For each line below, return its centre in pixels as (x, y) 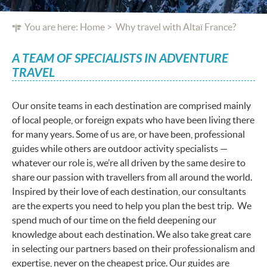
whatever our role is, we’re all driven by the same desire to (129, 163)
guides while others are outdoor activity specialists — (120, 148)
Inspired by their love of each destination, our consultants (129, 191)
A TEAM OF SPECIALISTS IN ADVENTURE (120, 59)
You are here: (51, 27)
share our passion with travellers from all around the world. (132, 177)
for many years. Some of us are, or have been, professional (128, 134)
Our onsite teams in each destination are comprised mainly (131, 105)
